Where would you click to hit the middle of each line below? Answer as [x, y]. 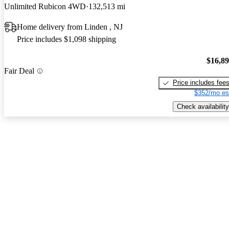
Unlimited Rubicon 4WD [45, 6]
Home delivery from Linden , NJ [70, 27]
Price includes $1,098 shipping [66, 39]
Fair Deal [19, 71]
